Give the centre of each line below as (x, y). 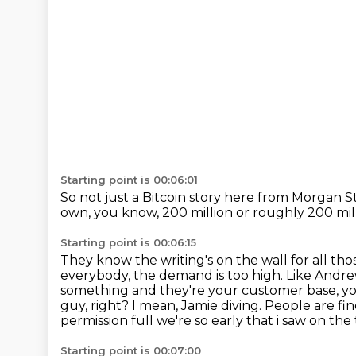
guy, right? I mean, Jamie (141, 306)
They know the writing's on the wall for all (195, 260)
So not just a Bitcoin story (142, 197)
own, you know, (111, 213)
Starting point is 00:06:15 (128, 242)
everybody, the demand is (144, 275)
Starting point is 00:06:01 (129, 180)
